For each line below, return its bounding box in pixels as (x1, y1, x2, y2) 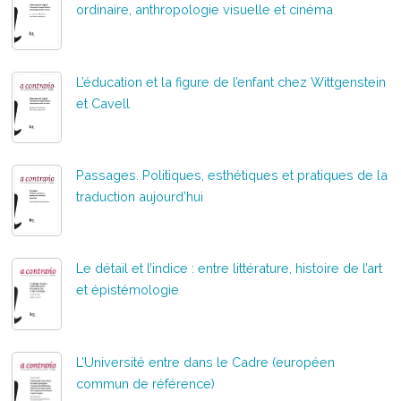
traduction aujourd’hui (76, 189, 204, 205)
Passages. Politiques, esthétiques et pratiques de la (76, 167, 388, 183)
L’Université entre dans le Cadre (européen (76, 354, 336, 370)
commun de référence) (76, 375, 216, 391)
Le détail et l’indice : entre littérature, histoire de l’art (76, 260, 383, 277)
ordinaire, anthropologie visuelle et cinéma (76, 2, 334, 18)
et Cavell (76, 95, 131, 111)
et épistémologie (76, 282, 180, 298)
